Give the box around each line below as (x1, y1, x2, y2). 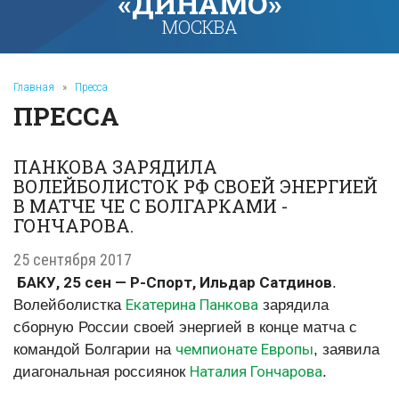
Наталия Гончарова (190, 362, 322, 380)
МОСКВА (161, 15, 238, 38)
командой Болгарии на (13, 341, 171, 358)
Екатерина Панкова (126, 296, 258, 313)
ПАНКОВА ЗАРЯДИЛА (13, 155, 217, 178)
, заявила (313, 341, 379, 358)
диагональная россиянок (13, 363, 185, 380)
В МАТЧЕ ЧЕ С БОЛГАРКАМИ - (13, 194, 289, 217)
